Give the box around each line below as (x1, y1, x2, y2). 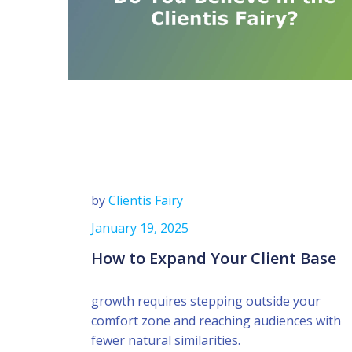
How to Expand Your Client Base (91, 247, 336, 269)
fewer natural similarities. (91, 332, 240, 349)
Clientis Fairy (108, 192, 183, 209)
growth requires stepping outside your (91, 292, 321, 310)
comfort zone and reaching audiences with (91, 312, 341, 329)
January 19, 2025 (91, 219, 189, 236)
